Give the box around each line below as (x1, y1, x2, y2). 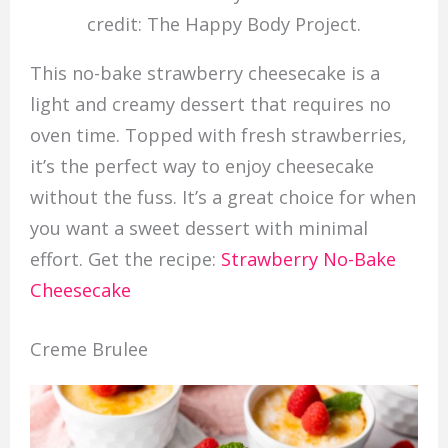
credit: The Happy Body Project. (87, 12, 361, 37)
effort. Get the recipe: (29, 247, 221, 272)
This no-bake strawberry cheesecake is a (29, 61, 380, 86)
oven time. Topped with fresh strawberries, (29, 123, 407, 148)
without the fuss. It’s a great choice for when (29, 185, 416, 210)
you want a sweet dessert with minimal (29, 216, 368, 241)
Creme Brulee (29, 336, 148, 361)
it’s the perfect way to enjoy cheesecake (29, 154, 374, 179)
